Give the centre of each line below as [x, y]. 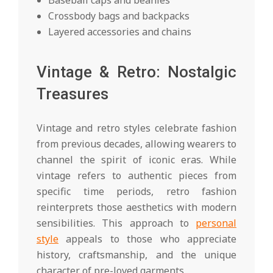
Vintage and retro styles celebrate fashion [136, 128]
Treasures [73, 94]
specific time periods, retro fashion [136, 192]
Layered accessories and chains [120, 32]
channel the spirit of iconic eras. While [136, 160]
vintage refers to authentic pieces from [136, 176]
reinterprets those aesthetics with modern [136, 207]
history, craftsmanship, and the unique [136, 255]
